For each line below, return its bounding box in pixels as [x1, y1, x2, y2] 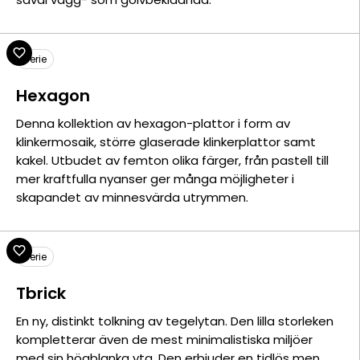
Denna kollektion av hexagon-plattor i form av [16, 115, 290, 132]
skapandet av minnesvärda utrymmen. [16, 189, 248, 206]
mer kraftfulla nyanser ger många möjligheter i [16, 170, 294, 187]
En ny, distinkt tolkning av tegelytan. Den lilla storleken [16, 313, 333, 329]
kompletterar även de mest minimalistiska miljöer [16, 331, 313, 348]
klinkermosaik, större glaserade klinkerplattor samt [16, 133, 316, 150]
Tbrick [16, 282, 66, 305]
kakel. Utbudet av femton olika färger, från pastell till [16, 152, 329, 169]
